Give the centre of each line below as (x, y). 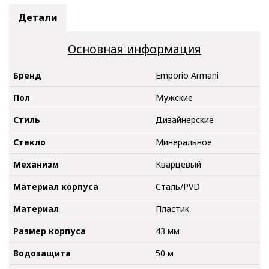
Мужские (174, 97)
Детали (38, 18)
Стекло (29, 142)
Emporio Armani (187, 75)
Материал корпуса (56, 186)
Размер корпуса (50, 231)
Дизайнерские (185, 119)
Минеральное (184, 142)
